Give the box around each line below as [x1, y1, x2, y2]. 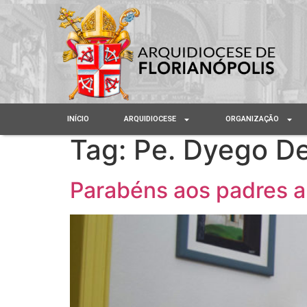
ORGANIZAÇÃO [225, 114, 280, 124]
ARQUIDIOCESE [124, 114, 177, 124]
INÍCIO [66, 114, 89, 124]
